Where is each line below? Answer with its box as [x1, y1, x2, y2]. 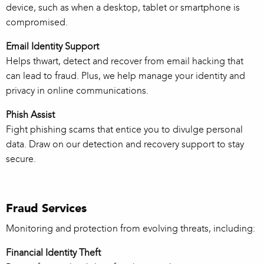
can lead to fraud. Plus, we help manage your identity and [6, 70, 245, 82]
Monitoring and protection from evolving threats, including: [6, 223, 255, 235]
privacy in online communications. [6, 85, 148, 97]
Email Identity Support [6, 41, 99, 52]
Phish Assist [6, 109, 55, 121]
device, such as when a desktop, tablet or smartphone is [6, 2, 240, 14]
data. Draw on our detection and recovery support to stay [6, 138, 244, 150]
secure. [6, 153, 36, 165]
